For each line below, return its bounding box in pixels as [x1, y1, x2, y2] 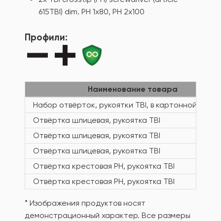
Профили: [25, 32, 68, 43]
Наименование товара [88, 84, 178, 94]
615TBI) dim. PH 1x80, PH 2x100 [38, 7, 145, 16]
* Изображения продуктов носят [25, 198, 146, 208]
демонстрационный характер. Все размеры [25, 211, 190, 220]
